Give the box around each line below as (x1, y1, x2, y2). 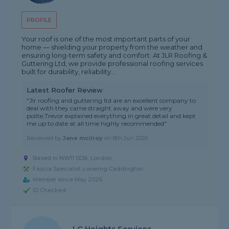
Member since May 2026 (33, 176, 103, 184)
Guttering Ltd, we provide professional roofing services (21, 59, 203, 68)
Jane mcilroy (63, 134, 103, 142)
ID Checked (33, 187, 66, 194)
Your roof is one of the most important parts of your (21, 35, 191, 43)
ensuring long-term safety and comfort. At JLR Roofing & (21, 51, 208, 60)
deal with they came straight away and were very (27, 104, 173, 112)
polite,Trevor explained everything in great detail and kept (27, 112, 196, 120)
